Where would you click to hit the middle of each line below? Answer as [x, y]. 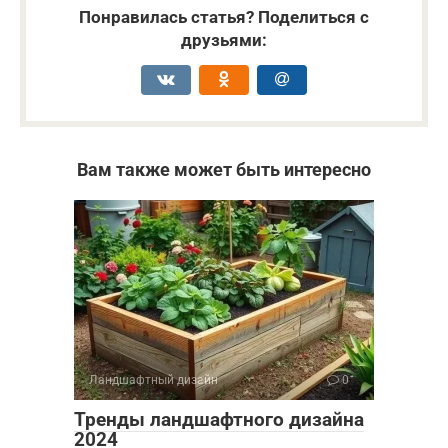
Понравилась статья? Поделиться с [224, 16]
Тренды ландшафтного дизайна [219, 419]
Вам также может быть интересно [224, 169]
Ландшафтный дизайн [153, 379]
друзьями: [224, 39]
